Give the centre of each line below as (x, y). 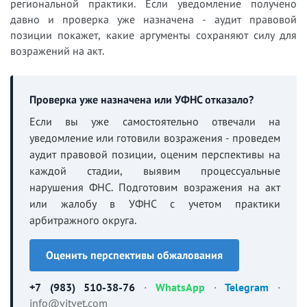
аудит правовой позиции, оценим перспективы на (155, 154)
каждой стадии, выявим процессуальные (155, 170)
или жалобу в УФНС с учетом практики (155, 203)
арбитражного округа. (83, 220)
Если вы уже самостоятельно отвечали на (155, 121)
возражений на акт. (57, 50)
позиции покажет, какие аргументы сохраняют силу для (153, 35)
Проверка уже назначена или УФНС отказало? (142, 99)
